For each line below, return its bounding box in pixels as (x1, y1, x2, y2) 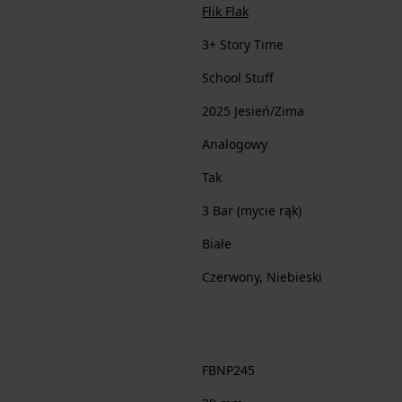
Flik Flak (202, 3, 249, 21)
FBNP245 (202, 362, 255, 380)
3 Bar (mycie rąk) (202, 202, 301, 220)
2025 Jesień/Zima (202, 102, 304, 120)
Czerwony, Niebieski (202, 268, 322, 286)
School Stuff (202, 69, 274, 87)
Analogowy (202, 135, 267, 153)
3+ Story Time (202, 36, 284, 54)
